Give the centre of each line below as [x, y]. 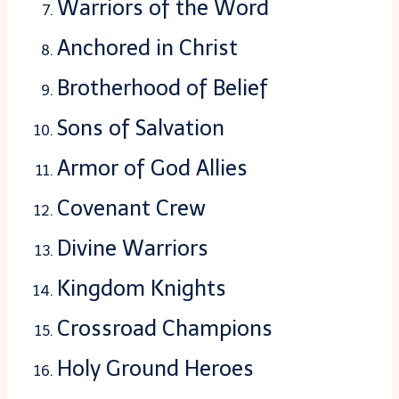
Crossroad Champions [165, 329]
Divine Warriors [133, 248]
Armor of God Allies [152, 168]
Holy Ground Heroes [155, 369]
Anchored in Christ [147, 48]
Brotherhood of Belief [163, 88]
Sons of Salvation [141, 128]
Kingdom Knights [142, 289]
